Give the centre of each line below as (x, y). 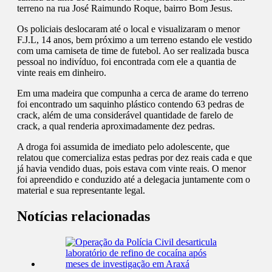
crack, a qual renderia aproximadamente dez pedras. (116, 126)
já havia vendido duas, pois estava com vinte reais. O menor (131, 169)
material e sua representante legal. (81, 191)
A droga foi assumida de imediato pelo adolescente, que (123, 147)
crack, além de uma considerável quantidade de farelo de (125, 115)
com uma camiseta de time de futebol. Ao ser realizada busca (133, 51)
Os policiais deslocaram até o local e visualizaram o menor (128, 29)
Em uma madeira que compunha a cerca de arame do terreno (133, 93)
